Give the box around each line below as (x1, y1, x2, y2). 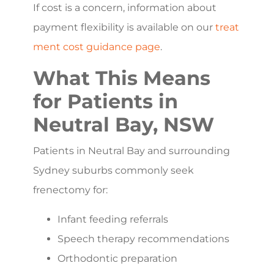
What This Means (33, 65, 210, 90)
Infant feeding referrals (57, 213, 168, 225)
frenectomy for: (33, 183, 108, 196)
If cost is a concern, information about (33, 1, 217, 13)
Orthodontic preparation (57, 252, 177, 264)
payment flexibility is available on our (33, 21, 213, 33)
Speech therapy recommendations (57, 232, 229, 245)
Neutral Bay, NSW (33, 112, 214, 136)
